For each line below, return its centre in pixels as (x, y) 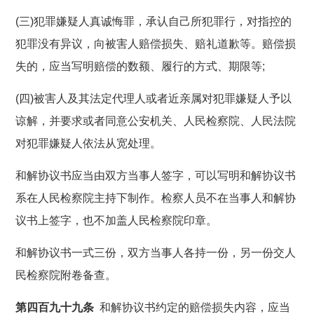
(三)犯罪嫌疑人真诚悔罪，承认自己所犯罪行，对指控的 (154, 21)
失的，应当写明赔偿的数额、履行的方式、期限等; (141, 66)
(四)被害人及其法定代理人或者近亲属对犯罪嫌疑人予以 (154, 98)
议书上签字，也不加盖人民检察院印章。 (117, 220)
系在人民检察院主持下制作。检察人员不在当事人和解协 (156, 198)
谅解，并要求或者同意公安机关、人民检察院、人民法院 (156, 121)
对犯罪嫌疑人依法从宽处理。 (89, 143)
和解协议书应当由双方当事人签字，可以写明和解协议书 (156, 175)
